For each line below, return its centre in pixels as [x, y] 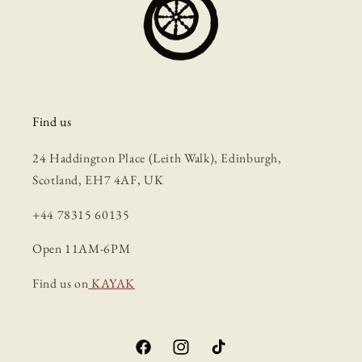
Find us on [61, 284]
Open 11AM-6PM [82, 249]
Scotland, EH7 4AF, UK [98, 179]
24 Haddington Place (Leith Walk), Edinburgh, [157, 158]
